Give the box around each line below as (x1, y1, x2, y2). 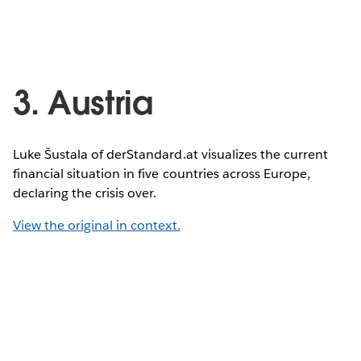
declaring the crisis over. (13, 184, 157, 201)
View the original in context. (13, 216, 180, 234)
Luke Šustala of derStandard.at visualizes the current (13, 145, 329, 163)
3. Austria (13, 81, 153, 124)
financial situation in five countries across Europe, (13, 164, 310, 182)
